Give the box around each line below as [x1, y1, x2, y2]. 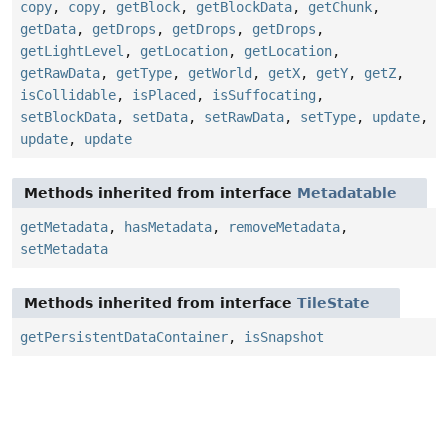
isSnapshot [244, 329, 324, 346]
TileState [297, 295, 370, 312]
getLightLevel [20, 43, 124, 60]
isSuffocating [212, 87, 316, 104]
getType [116, 65, 172, 82]
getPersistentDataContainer [20, 329, 228, 346]
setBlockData [20, 109, 116, 126]
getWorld [188, 65, 252, 82]
